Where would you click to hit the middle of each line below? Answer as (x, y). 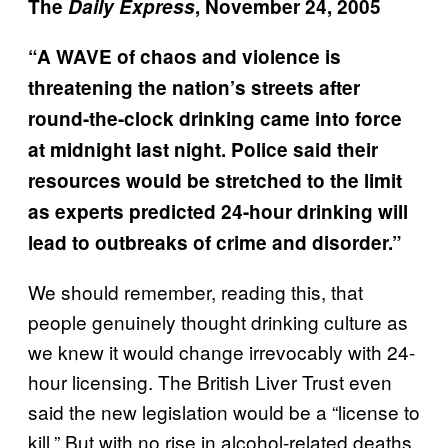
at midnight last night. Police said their (203, 150)
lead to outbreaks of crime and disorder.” (215, 243)
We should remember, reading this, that (195, 292)
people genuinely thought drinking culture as (218, 322)
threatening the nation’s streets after (194, 88)
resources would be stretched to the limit (215, 181)
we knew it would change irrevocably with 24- (221, 352)
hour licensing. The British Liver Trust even (210, 382)
